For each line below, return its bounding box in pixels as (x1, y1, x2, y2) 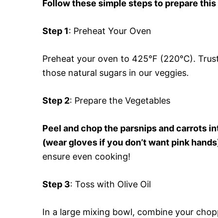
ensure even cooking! (42, 151, 130, 162)
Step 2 (42, 95, 70, 106)
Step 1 (42, 25, 69, 36)
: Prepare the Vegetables (70, 95, 170, 106)
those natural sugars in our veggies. (42, 67, 189, 78)
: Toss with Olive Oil (70, 179, 151, 189)
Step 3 (42, 179, 70, 189)
